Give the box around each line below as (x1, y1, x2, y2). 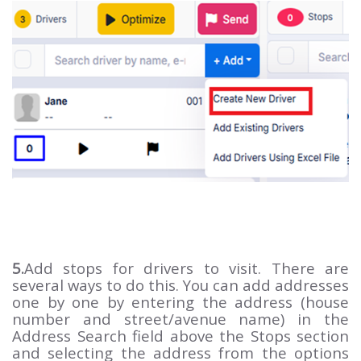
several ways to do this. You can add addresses (12, 275, 349, 295)
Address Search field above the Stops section (12, 326, 349, 346)
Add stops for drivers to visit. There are (24, 258, 349, 278)
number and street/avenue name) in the (12, 309, 349, 329)
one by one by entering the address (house (12, 292, 349, 312)
